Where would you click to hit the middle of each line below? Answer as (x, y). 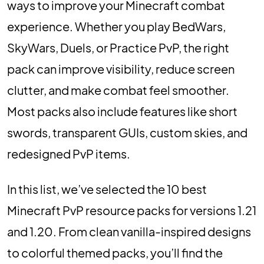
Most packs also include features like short (122, 111)
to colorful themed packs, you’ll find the (115, 253)
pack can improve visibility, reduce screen (121, 69)
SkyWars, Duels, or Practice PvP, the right (118, 47)
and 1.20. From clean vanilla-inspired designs (129, 231)
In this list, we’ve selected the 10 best (107, 189)
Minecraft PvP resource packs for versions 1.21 (132, 210)
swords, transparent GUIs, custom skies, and (127, 132)
